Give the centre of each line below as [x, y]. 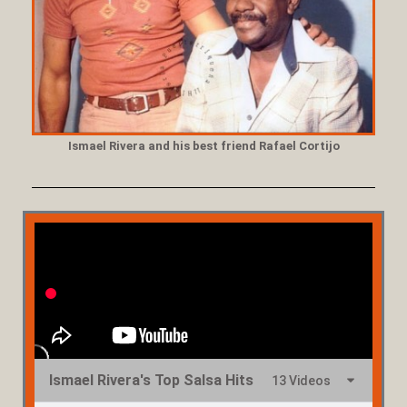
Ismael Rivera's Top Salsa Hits [151, 380]
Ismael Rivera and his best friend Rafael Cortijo [203, 145]
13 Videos [301, 380]
